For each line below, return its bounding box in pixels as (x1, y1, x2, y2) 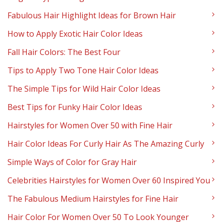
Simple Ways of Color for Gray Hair (7, 157, 137, 168)
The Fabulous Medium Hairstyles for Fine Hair (7, 193, 178, 205)
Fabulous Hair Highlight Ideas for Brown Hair (7, 10, 176, 21)
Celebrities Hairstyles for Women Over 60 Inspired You (7, 175, 210, 186)
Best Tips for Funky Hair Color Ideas (7, 102, 142, 113)
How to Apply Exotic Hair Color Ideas (7, 28, 143, 40)
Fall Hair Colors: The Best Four (7, 47, 120, 58)
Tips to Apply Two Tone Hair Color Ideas (7, 65, 159, 76)
